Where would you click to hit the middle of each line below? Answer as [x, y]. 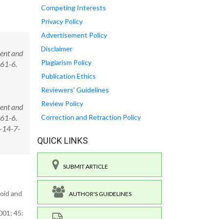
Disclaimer [57, 49]
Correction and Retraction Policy [91, 117]
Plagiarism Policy [66, 63]
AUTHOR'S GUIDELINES [98, 194]
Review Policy [62, 104]
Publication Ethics [68, 76]
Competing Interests [74, 8]
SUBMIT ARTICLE [84, 167]
